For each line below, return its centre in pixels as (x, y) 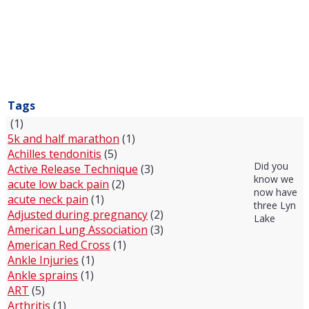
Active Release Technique (73, 169)
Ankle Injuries (43, 260)
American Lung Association (78, 229)
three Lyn (275, 205)
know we (274, 179)
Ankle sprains (43, 275)
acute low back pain (58, 184)
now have (276, 192)
